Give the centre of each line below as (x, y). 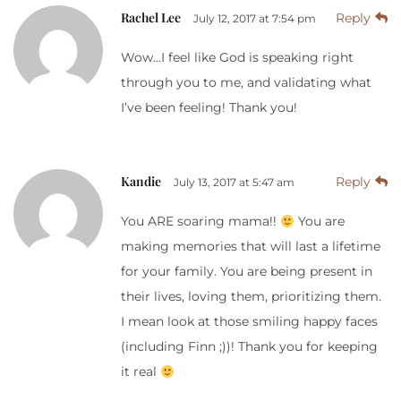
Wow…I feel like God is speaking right (237, 58)
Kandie (141, 182)
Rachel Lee (151, 18)
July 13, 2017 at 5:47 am (234, 183)
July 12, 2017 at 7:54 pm (255, 19)
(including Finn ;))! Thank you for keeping (249, 347)
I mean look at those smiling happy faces (249, 322)
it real (141, 372)
